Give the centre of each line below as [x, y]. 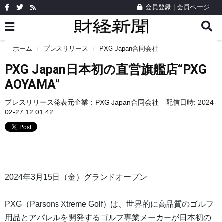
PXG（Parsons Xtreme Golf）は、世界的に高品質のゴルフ [109, 204]
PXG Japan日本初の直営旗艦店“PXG [106, 70]
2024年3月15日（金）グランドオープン [76, 177]
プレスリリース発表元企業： [50, 102]
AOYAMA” [32, 84]
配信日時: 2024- [191, 102]
